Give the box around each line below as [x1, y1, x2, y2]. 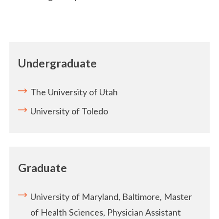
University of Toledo [30, 106, 109, 117]
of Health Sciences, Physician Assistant [30, 206, 181, 218]
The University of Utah [30, 86, 118, 97]
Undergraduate [18, 56, 97, 70]
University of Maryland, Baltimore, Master [30, 191, 193, 202]
